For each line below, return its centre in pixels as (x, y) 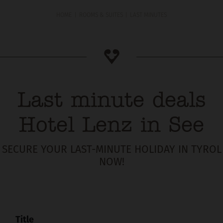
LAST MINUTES (149, 16)
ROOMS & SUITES (101, 16)
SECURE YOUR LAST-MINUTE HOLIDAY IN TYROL (111, 150)
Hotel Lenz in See (111, 126)
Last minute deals (111, 102)
